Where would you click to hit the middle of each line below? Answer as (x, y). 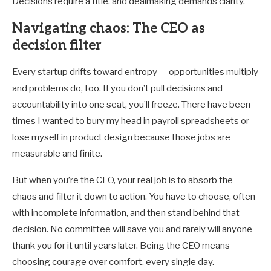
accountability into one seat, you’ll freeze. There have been (131, 105)
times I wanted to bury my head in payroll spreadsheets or (131, 121)
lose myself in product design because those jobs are (121, 138)
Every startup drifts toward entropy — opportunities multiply (135, 72)
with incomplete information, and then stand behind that (126, 213)
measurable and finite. (57, 154)
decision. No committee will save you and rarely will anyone (132, 230)
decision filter (57, 46)
